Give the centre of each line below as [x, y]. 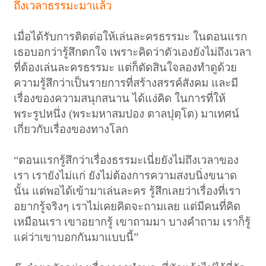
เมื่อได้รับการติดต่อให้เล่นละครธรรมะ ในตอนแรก [131, 36]
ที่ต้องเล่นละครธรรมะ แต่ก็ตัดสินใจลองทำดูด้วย [126, 67]
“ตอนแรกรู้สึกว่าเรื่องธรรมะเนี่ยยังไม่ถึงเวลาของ [126, 160]
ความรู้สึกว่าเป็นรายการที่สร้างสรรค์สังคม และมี [126, 83]
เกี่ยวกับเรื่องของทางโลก [71, 129]
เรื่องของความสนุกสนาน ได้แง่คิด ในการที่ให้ [120, 98]
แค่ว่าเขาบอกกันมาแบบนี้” [76, 237]
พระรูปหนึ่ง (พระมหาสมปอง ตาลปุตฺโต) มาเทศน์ [127, 113]
